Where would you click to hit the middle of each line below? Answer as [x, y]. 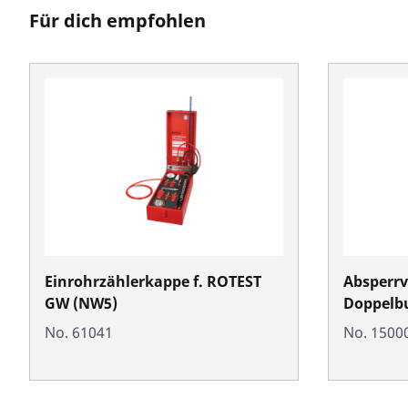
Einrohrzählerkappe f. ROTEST [153, 281]
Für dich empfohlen [117, 20]
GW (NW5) [81, 303]
